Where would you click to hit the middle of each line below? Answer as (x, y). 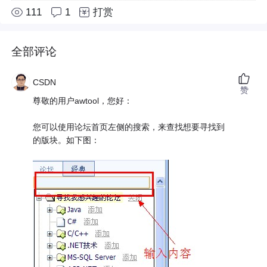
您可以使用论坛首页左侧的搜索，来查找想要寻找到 (129, 127)
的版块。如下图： (66, 140)
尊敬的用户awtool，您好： (83, 101)
